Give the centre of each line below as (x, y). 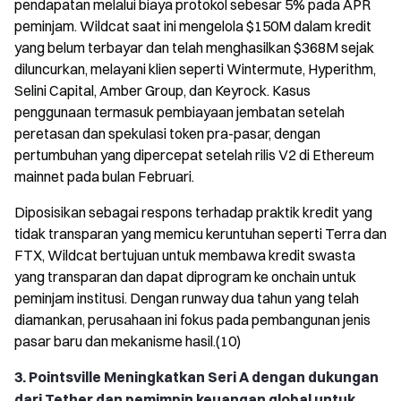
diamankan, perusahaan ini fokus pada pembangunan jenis (192, 319)
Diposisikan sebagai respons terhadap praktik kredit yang (193, 212)
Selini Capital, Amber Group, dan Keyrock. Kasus (162, 90)
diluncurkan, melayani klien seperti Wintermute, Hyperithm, (195, 68)
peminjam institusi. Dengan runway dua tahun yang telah (187, 298)
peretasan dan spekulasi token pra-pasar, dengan (167, 133)
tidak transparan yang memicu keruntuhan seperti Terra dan (200, 233)
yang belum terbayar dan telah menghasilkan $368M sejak (194, 47)
